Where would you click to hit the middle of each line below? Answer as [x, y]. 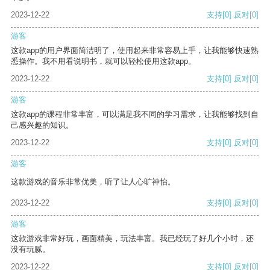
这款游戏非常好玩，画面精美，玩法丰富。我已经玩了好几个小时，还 [132, 239]
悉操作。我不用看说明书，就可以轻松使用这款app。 [103, 61]
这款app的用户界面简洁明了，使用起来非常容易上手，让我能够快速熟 [135, 51]
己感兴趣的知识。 [42, 125]
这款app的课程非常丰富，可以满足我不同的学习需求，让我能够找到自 [135, 115]
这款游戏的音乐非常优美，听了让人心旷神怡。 [93, 182]
